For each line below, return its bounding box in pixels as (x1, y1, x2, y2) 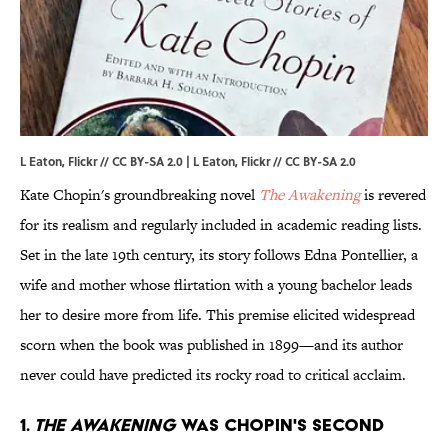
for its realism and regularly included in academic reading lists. (20, 214, 422, 236)
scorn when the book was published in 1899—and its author (20, 334, 403, 356)
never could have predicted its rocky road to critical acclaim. (20, 364, 406, 386)
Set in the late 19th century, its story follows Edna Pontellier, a (20, 244, 418, 266)
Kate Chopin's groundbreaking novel (20, 184, 259, 206)
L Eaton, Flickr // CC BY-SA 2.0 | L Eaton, (20, 152, 241, 171)
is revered (360, 184, 426, 206)
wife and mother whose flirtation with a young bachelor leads (20, 274, 412, 296)
